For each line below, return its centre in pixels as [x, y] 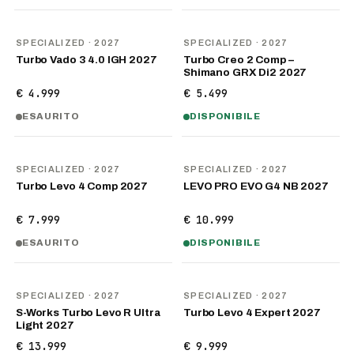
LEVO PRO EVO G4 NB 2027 [256, 186]
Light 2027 [45, 325]
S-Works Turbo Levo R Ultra [88, 313]
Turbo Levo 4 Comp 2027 [82, 186]
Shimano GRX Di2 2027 [245, 72]
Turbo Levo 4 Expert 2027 [252, 313]
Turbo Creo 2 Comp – [239, 60]
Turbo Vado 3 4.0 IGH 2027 [87, 60]
